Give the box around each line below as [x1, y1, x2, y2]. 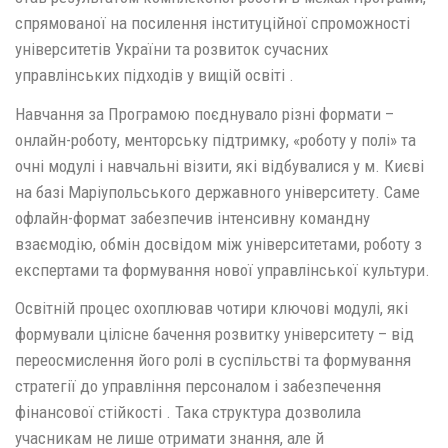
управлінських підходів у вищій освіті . [15, 65, 294, 85]
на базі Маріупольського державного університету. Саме [15, 181, 420, 202]
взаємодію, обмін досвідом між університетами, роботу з [15, 233, 422, 254]
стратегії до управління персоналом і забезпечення [15, 376, 381, 396]
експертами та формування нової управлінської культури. [15, 259, 430, 280]
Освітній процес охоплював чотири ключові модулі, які [15, 298, 408, 318]
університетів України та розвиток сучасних [15, 39, 328, 59]
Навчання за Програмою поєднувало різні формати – [15, 103, 394, 124]
